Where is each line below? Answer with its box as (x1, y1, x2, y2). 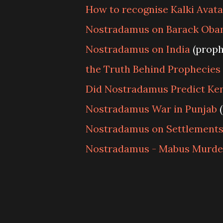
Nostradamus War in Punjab (86, 103, 217, 115)
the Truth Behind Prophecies (86, 63, 221, 75)
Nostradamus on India (86, 43, 190, 55)
